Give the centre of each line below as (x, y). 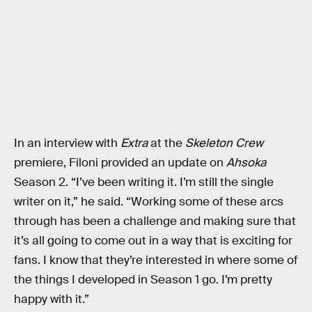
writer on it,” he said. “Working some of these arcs (149, 202)
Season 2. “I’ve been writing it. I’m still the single (144, 182)
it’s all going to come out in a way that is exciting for (153, 241)
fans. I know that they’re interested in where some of (156, 260)
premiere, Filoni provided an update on (120, 163)
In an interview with (67, 143)
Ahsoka (246, 163)
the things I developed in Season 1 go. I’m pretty (143, 280)
